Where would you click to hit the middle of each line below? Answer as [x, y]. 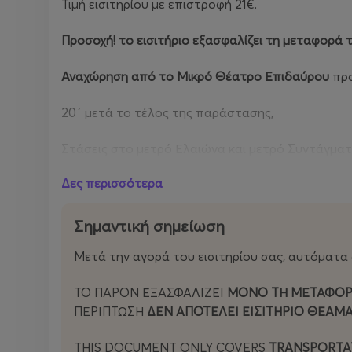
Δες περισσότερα [112, 183]
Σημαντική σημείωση [149, 226]
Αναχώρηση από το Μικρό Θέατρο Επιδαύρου [197, 76]
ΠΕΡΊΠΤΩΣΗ [110, 311]
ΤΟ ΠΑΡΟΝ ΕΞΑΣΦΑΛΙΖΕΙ [150, 292]
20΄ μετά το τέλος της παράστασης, [167, 112]
